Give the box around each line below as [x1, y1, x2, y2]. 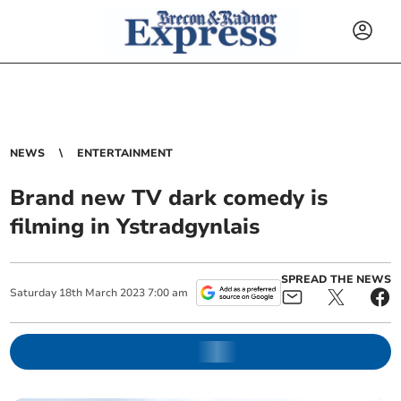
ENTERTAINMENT [77, 146, 174, 160]
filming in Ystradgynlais [10, 212, 260, 241]
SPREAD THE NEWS [280, 272, 391, 286]
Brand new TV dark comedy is [10, 183, 328, 212]
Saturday [10, 286, 57, 300]
